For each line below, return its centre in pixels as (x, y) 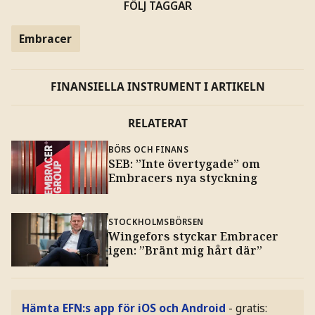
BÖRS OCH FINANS (148, 149)
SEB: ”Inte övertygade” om (184, 164)
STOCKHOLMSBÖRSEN (156, 222)
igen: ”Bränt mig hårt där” (185, 251)
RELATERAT (157, 123)
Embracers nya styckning (182, 178)
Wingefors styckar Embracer (193, 237)
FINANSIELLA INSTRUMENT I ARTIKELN (157, 87)
